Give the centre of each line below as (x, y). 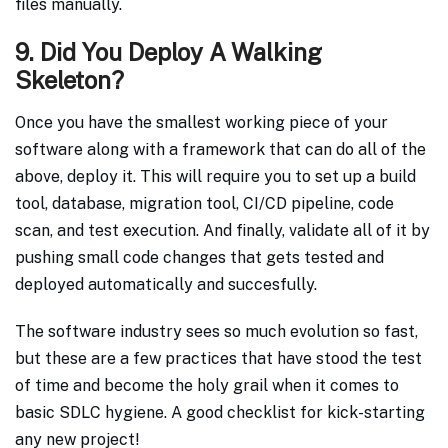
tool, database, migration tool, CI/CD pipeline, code (204, 204)
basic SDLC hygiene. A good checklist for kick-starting (220, 413)
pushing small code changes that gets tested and (199, 258)
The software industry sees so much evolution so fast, (216, 332)
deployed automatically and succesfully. (166, 285)
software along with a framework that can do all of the (220, 150)
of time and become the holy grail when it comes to (207, 386)
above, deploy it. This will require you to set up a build (215, 177)
